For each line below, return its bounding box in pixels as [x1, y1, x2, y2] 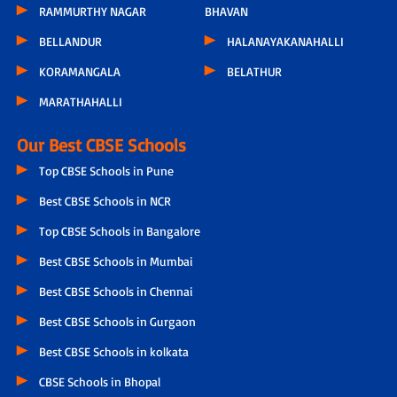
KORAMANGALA [38, 64, 121, 80]
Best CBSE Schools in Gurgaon [38, 314, 196, 330]
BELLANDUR [38, 34, 102, 50]
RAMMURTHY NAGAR [38, 4, 146, 19]
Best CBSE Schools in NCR [38, 193, 171, 209]
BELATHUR [227, 64, 283, 80]
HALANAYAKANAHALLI [227, 34, 345, 50]
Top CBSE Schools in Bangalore [38, 223, 200, 239]
